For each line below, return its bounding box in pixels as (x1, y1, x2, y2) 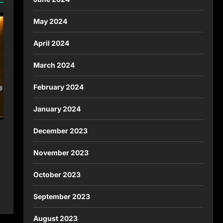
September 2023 (33, 192, 90, 201)
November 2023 (33, 148, 89, 157)
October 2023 (33, 170, 81, 179)
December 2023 (33, 126, 88, 135)
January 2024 (33, 104, 81, 113)
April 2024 (33, 38, 69, 47)
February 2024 (33, 82, 84, 91)
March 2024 (33, 60, 75, 69)
